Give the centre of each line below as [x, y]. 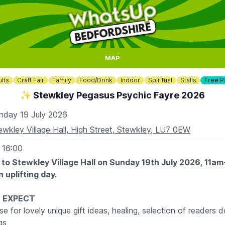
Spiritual [160, 80]
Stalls [188, 80]
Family [62, 80]
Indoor [130, 80]
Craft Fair [31, 80]
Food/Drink [96, 80]
